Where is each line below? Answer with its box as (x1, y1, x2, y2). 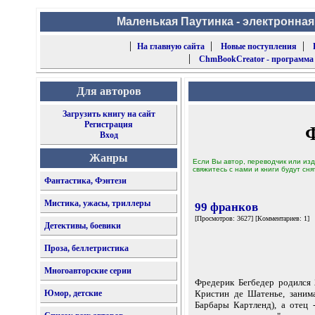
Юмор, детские (44, 288, 102, 298)
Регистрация (84, 120, 133, 129)
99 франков (195, 200, 258, 214)
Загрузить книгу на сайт (62, 109, 155, 119)
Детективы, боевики (44, 221, 121, 231)
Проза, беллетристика (44, 243, 129, 253)
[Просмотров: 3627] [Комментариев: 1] (195, 214, 309, 222)
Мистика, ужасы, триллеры (44, 198, 150, 208)
